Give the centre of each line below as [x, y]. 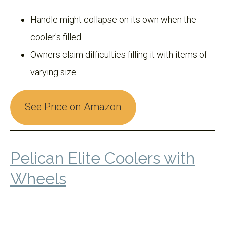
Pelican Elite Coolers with [102, 158]
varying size [53, 72]
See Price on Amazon [73, 107]
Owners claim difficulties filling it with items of [119, 54]
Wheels [38, 178]
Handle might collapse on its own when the [113, 19]
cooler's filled [56, 37]
